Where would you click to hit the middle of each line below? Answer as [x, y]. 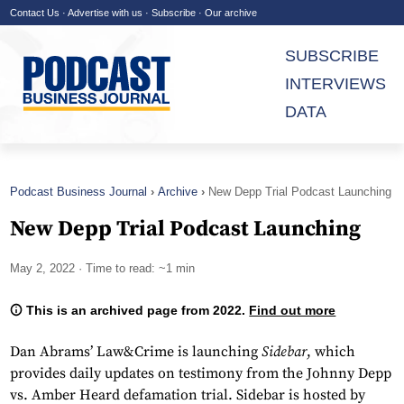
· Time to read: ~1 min [135, 269]
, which [331, 352]
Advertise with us [105, 13]
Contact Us [35, 13]
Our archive [231, 13]
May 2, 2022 [42, 269]
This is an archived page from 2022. [136, 311]
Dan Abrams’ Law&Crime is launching [136, 352]
